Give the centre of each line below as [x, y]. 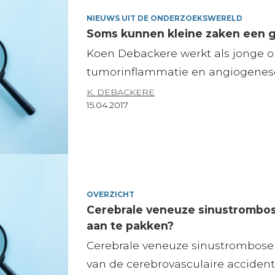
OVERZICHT [111, 194]
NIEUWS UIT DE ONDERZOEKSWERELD [165, 18]
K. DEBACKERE [121, 92]
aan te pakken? [130, 225]
